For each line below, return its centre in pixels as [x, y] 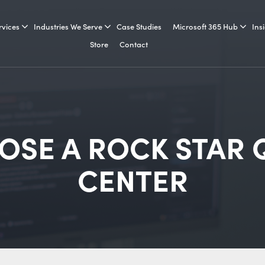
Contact [134, 44]
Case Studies [139, 26]
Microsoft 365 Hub [205, 26]
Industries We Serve [68, 26]
